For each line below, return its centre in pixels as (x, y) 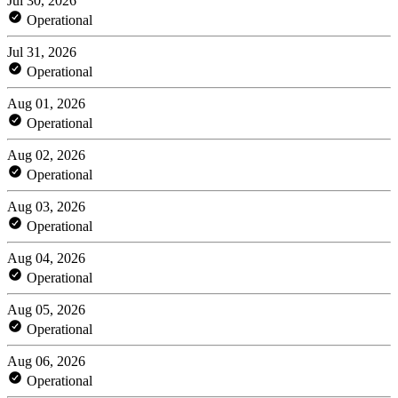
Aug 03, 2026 (46, 206)
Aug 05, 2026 (46, 309)
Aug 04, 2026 (46, 258)
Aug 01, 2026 (46, 103)
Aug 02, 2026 (46, 155)
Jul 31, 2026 (42, 52)
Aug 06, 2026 (46, 361)
